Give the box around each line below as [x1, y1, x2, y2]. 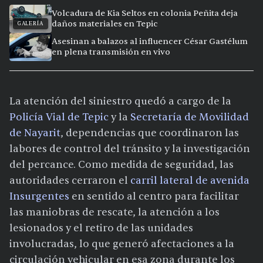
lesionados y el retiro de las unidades [9, 222, 193, 235]
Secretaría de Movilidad [130, 111, 249, 124]
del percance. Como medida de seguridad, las [9, 159, 234, 171]
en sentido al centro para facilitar [69, 190, 239, 203]
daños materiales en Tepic [52, 19, 158, 29]
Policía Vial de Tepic [9, 111, 109, 124]
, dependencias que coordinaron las [60, 127, 239, 140]
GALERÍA [17, 20, 43, 28]
